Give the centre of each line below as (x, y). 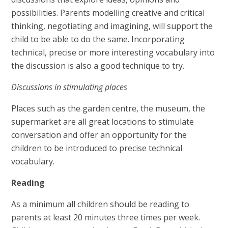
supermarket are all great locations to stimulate (103, 122)
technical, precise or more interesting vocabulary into (113, 53)
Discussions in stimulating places (69, 87)
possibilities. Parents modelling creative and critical (108, 13)
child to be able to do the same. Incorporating (98, 39)
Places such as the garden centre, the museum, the (108, 109)
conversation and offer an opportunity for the (99, 135)
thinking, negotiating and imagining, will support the (112, 26)
